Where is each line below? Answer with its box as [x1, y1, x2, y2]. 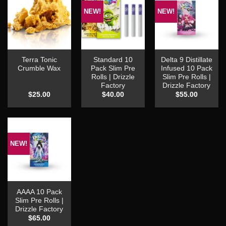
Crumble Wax [18, 64, 61, 72]
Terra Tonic [21, 55, 57, 64]
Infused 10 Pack [160, 64, 212, 72]
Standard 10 [93, 55, 133, 64]
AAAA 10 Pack [16, 188, 62, 196]
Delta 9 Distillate [160, 55, 212, 64]
